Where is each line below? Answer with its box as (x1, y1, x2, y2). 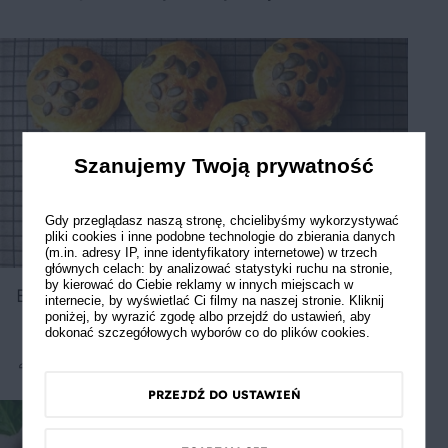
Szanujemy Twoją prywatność (74, 154, 374, 177)
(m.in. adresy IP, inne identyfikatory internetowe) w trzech (44, 245, 377, 260)
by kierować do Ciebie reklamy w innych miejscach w (44, 277, 353, 292)
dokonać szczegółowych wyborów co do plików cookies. (44, 325, 370, 340)
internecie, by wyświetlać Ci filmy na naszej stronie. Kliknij (44, 293, 384, 308)
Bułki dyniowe (16, 283, 134, 307)
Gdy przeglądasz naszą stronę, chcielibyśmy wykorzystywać (44, 213, 399, 228)
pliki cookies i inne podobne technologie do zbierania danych (44, 229, 395, 244)
